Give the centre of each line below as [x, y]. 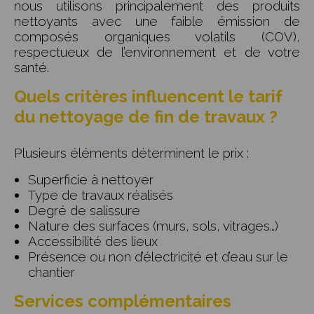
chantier [52, 272]
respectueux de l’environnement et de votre [157, 52]
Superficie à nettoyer [91, 180]
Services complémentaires [123, 301]
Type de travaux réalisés [101, 195]
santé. [32, 68]
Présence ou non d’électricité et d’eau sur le [158, 257]
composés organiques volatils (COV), [157, 37]
